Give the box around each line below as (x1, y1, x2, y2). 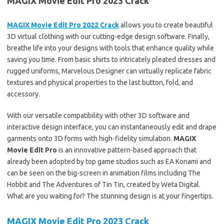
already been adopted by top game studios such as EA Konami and (7, 157, 211, 165)
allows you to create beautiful (119, 21, 213, 29)
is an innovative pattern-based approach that (58, 146, 196, 154)
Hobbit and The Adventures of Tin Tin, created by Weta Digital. (7, 180, 200, 188)
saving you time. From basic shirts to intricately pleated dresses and (7, 55, 215, 63)
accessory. (7, 90, 40, 98)
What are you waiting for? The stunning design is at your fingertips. (7, 192, 213, 200)
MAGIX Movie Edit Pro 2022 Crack (7, 21, 119, 29)
